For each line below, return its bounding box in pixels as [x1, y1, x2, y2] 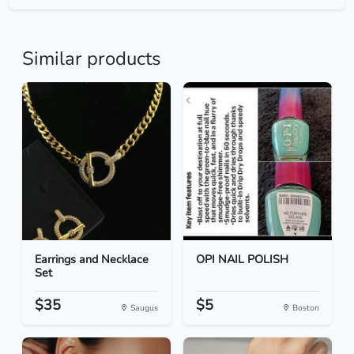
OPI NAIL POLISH [196, 251, 288, 268]
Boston [290, 302, 319, 314]
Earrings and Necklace [35, 251, 149, 268]
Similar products [22, 46, 160, 72]
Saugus [128, 302, 158, 314]
